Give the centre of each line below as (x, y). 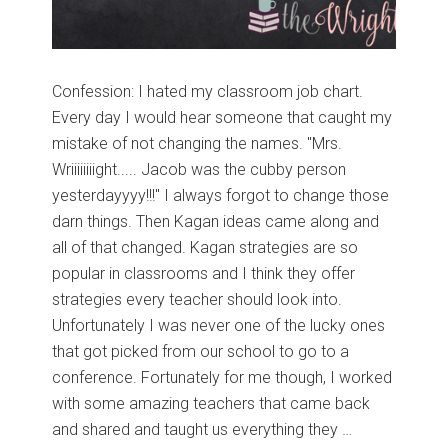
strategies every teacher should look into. (197, 299)
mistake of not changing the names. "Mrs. (197, 143)
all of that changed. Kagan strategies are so (205, 247)
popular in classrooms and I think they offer (204, 273)
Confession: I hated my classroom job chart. (208, 91)
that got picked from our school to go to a (201, 351)
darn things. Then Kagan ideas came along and (216, 221)
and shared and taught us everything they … (202, 429)
